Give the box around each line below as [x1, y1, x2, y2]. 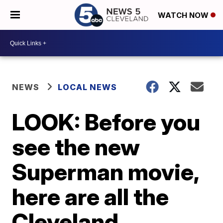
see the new [12, 133, 140, 161]
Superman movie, [12, 158, 199, 186]
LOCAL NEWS [58, 82, 117, 92]
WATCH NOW [158, 10, 211, 20]
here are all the [12, 183, 169, 211]
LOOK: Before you [12, 108, 201, 136]
